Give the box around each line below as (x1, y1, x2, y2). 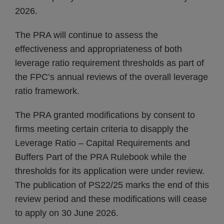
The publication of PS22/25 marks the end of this (15, 180, 209, 190)
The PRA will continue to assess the (15, 30, 158, 40)
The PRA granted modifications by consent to (15, 110, 195, 120)
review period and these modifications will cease (15, 194, 207, 204)
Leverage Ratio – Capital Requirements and (15, 138, 190, 148)
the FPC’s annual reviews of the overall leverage (15, 72, 208, 82)
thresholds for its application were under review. (15, 166, 204, 176)
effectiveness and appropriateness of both (15, 44, 182, 54)
